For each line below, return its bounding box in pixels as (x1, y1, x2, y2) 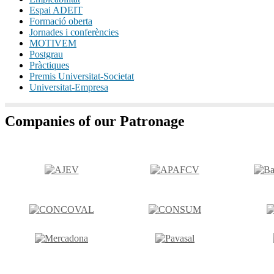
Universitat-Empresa (29, 81, 108, 92)
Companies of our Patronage (5, 113, 185, 129)
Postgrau (29, 48, 63, 59)
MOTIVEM (29, 37, 76, 48)
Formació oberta (29, 15, 92, 26)
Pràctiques (29, 59, 69, 70)
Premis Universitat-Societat (29, 70, 134, 81)
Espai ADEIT (29, 4, 83, 15)
